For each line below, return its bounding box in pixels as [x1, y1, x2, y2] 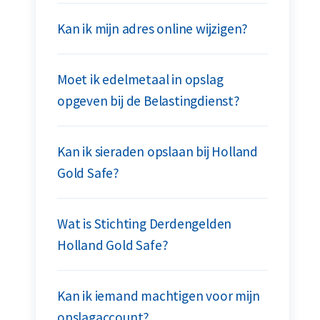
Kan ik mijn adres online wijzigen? [57, 20, 249, 37]
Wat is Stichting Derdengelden [57, 215, 232, 232]
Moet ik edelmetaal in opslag [57, 71, 224, 88]
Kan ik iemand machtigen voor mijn [57, 287, 260, 304]
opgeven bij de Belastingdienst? [57, 92, 240, 109]
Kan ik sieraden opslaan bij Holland [57, 143, 259, 160]
